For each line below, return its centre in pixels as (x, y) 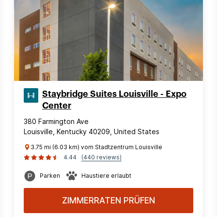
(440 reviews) (101, 157)
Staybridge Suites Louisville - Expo (114, 94)
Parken (50, 176)
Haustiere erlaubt (106, 176)
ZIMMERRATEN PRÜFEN (108, 201)
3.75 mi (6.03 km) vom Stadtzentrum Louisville (96, 147)
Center (57, 106)
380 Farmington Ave (56, 121)
